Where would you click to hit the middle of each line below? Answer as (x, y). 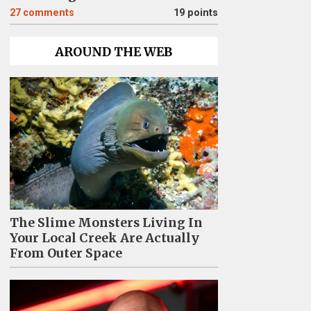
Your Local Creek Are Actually (104, 238)
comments (48, 13)
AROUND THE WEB (114, 52)
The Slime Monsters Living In (106, 222)
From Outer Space (66, 253)
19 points (195, 13)
